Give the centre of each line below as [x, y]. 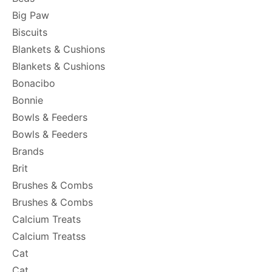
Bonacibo [34, 83]
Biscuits [30, 32]
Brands [28, 151]
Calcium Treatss [49, 236]
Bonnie [28, 100]
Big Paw [31, 15]
